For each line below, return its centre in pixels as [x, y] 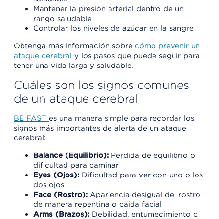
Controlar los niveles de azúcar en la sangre [113, 28]
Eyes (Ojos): [57, 175]
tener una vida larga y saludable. [74, 65]
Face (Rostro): [62, 194]
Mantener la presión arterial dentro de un [109, 9]
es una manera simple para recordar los [121, 118]
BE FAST [31, 118]
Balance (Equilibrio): [72, 155]
